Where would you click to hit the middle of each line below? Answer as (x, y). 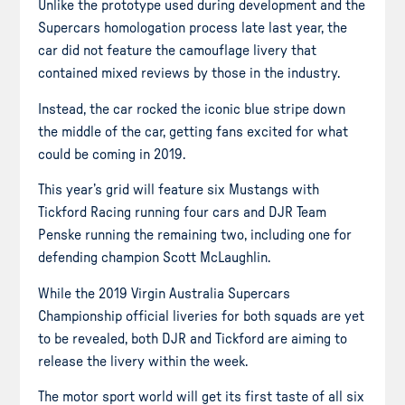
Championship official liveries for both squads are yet (202, 316)
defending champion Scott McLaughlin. (155, 258)
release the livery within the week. (143, 361)
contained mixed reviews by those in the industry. (193, 74)
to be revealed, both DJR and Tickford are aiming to (193, 339)
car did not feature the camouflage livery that (178, 51)
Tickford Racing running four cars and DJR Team (183, 213)
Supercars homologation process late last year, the (193, 28)
